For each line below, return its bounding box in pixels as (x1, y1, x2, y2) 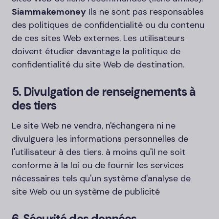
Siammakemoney (12, 6, 86, 18)
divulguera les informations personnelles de (12, 133, 188, 145)
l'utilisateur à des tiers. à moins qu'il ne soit (12, 146, 186, 158)
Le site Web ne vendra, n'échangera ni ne (12, 120, 175, 131)
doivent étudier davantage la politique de (12, 45, 180, 57)
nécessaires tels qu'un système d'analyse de (12, 173, 191, 184)
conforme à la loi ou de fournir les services (12, 159, 184, 171)
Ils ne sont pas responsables (86, 6, 204, 18)
